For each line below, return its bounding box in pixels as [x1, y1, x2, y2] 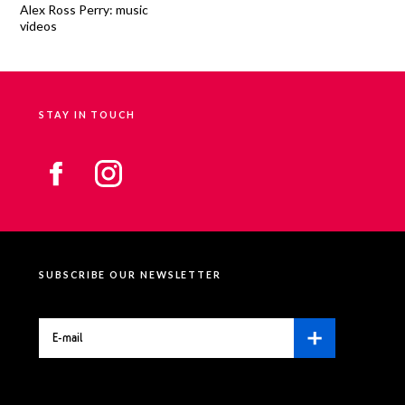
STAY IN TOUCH [39, 109, 137, 121]
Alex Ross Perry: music [20, 2, 149, 18]
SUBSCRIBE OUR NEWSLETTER [39, 269, 222, 281]
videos [20, 18, 58, 34]
